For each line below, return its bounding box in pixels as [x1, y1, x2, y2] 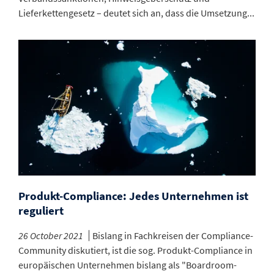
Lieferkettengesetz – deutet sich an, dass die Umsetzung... [18, 7, 254, 20]
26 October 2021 [18, 229, 83, 242]
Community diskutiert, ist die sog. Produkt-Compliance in [18, 244, 253, 257]
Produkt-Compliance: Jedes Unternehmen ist [18, 188, 248, 204]
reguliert [18, 203, 64, 218]
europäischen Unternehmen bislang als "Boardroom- [18, 259, 237, 272]
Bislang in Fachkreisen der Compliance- [92, 229, 253, 242]
